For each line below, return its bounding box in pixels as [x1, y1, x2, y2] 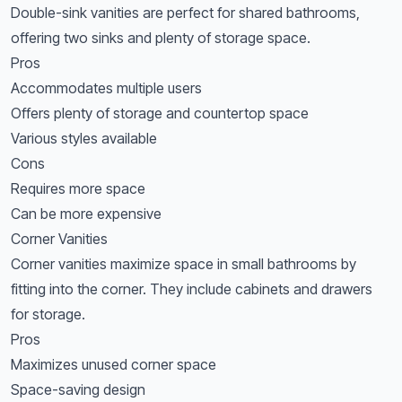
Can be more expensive [11, 205, 162, 223]
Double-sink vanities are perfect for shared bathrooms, [11, 4, 360, 22]
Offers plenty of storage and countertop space [11, 104, 309, 122]
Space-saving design [11, 380, 145, 398]
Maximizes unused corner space [11, 355, 216, 373]
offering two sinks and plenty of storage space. [11, 29, 310, 47]
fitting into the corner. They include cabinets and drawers [11, 280, 372, 298]
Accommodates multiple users [11, 79, 202, 97]
